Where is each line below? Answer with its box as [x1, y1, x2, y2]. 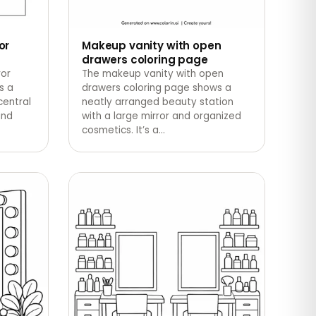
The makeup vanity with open [82, 66, 224, 80]
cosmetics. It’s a [82, 123, 159, 137]
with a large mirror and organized [82, 109, 241, 123]
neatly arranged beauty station [82, 95, 233, 109]
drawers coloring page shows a [82, 80, 231, 95]
